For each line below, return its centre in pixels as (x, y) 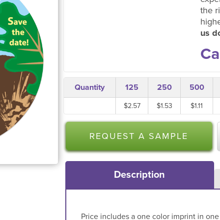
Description (140, 175)
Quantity (90, 87)
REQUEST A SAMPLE (139, 136)
